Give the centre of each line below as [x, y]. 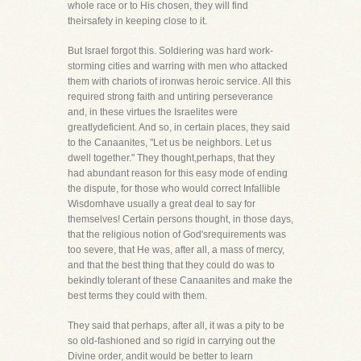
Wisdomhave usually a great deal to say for [162, 204]
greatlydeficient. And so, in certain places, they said [179, 127]
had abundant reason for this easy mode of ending [178, 173]
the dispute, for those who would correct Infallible [174, 189]
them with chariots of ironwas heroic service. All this [179, 81]
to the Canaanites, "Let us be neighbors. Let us [170, 143]
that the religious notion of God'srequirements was [177, 234]
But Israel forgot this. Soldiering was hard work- [170, 51]
